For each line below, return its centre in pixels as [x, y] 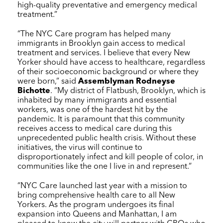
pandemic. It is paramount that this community [101, 119]
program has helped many [122, 34]
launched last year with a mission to [122, 186]
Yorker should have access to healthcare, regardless [111, 62]
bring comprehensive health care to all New [96, 195]
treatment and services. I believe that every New [104, 53]
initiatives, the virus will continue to [80, 148]
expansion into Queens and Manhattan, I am [97, 214]
